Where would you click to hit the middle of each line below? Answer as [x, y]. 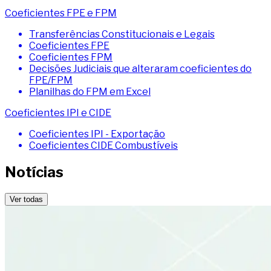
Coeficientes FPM [71, 57]
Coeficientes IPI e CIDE [58, 113]
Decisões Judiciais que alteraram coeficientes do [140, 68]
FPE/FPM [51, 80]
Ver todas [26, 199]
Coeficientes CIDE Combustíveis [103, 145]
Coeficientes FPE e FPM [61, 13]
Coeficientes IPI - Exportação [97, 134]
